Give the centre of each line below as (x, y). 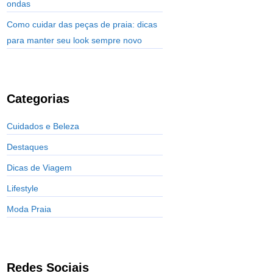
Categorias (38, 99)
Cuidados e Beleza (43, 126)
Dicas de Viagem (39, 168)
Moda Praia (29, 209)
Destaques (27, 147)
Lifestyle (23, 189)
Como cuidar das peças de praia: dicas (82, 25)
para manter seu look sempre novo (74, 41)
